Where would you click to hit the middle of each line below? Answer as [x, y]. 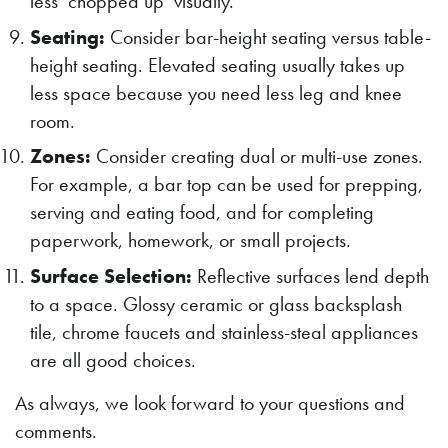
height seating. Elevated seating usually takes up [217, 64]
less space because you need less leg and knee [216, 92]
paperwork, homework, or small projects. [190, 240]
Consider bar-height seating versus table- [268, 36]
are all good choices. [113, 359]
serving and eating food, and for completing [202, 212]
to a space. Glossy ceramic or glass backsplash [216, 303]
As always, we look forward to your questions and [210, 402]
